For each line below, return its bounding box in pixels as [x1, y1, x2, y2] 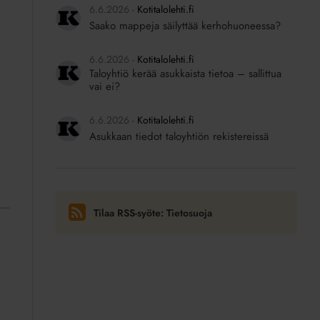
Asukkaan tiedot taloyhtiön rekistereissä [89, 129, 269, 144]
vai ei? [89, 79, 120, 94]
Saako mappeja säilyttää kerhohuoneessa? [89, 18, 281, 34]
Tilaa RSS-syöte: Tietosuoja [94, 206, 213, 221]
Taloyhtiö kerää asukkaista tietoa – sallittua [89, 66, 281, 81]
